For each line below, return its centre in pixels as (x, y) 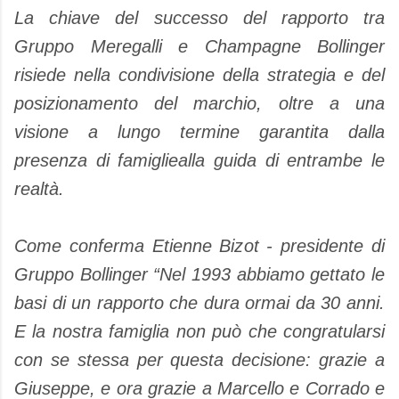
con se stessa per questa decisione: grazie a (199, 360)
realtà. (39, 189)
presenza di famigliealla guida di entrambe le (199, 160)
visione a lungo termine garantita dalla (199, 132)
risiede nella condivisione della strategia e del (199, 75)
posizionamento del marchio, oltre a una (199, 103)
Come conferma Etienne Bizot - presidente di (199, 246)
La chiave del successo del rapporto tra (199, 18)
